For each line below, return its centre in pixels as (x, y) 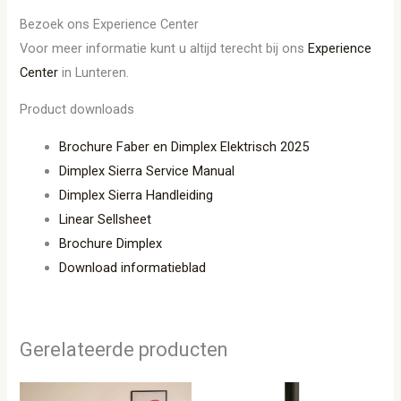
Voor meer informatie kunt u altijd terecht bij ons (164, 48)
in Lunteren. (96, 72)
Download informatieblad (133, 267)
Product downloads (77, 110)
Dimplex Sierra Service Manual (147, 171)
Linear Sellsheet (106, 219)
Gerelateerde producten (124, 350)
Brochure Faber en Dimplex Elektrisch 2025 (184, 146)
